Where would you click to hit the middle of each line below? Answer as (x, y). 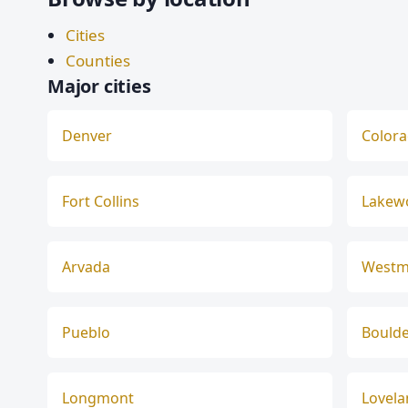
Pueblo (86, 332)
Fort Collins (101, 201)
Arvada (86, 267)
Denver (87, 136)
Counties (98, 61)
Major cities (99, 86)
